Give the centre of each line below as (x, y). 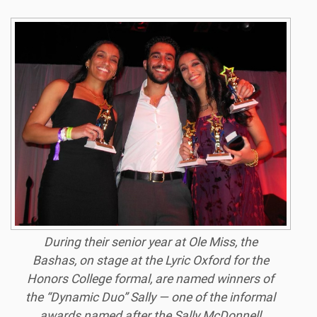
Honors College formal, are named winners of (151, 279)
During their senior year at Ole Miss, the (150, 242)
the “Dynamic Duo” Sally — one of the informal (151, 298)
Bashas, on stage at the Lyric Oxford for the (150, 261)
